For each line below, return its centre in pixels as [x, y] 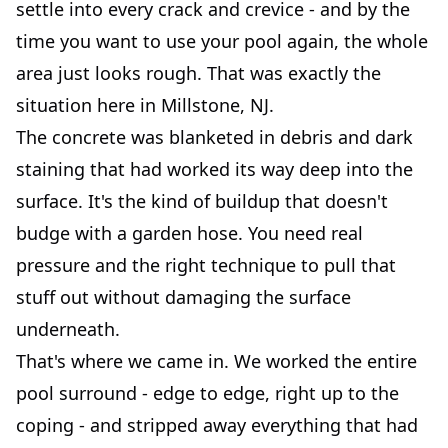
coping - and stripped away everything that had [217, 424]
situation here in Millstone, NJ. [145, 104]
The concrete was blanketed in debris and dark [214, 136]
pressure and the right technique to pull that [206, 264]
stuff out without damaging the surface [183, 296]
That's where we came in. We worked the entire [216, 360]
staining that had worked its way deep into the [214, 168]
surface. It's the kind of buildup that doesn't [202, 200]
